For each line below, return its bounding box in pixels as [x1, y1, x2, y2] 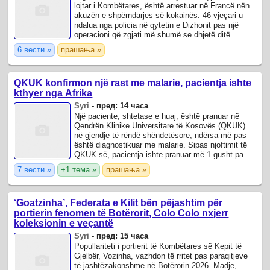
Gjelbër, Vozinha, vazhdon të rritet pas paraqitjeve [74, 251, 248, 260]
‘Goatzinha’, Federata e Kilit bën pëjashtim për [14, 197, 223, 208]
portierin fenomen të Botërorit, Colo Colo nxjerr [14, 207, 229, 218]
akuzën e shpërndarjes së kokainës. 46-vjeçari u [74, 10, 243, 20]
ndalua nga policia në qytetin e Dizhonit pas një [74, 20, 239, 30]
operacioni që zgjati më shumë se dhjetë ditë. [74, 30, 233, 39]
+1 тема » [61, 165, 97, 174]
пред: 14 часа [96, 101, 149, 110]
